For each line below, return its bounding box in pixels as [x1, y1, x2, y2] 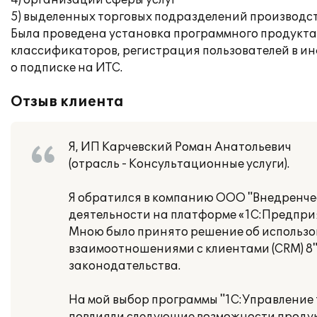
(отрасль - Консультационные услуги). [69, 157, 289, 171]
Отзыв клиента [11, 93, 124, 110]
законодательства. [69, 259, 180, 273]
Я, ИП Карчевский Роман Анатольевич [69, 140, 292, 154]
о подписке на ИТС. [11, 61, 122, 75]
